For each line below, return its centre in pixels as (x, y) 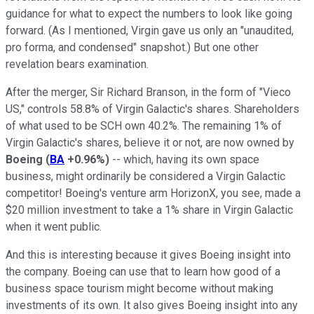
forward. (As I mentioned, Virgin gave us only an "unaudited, (150, 31)
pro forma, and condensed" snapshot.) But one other (132, 48)
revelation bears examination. (77, 64)
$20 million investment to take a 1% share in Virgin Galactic (149, 210)
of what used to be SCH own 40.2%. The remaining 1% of (144, 126)
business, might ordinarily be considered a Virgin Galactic (145, 177)
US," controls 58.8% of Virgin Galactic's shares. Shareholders (152, 109)
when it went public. (55, 227)
